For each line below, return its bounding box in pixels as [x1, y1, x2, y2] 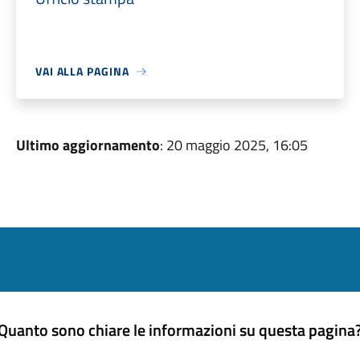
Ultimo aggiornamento [15, 134, 160, 156]
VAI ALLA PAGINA [35, 63, 129, 80]
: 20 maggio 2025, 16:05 [159, 134, 308, 156]
